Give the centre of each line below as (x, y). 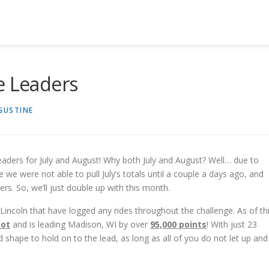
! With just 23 (232, 224)
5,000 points (181, 224)
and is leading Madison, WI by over (80, 224)
